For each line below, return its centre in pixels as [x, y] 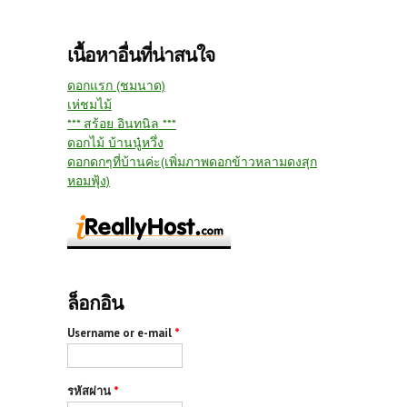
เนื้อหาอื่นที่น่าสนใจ [141, 55]
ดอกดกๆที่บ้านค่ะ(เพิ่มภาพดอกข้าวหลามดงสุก [192, 161]
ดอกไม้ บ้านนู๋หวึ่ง [115, 142]
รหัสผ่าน [90, 391]
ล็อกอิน [95, 303]
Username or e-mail [121, 333]
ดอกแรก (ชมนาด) [116, 85]
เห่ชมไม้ [89, 104]
